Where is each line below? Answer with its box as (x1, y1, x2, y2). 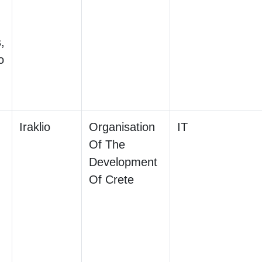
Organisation (89, 120, 155, 133)
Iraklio (19, 120, 50, 133)
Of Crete (89, 173, 134, 186)
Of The (89, 137, 125, 151)
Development (89, 155, 157, 168)
